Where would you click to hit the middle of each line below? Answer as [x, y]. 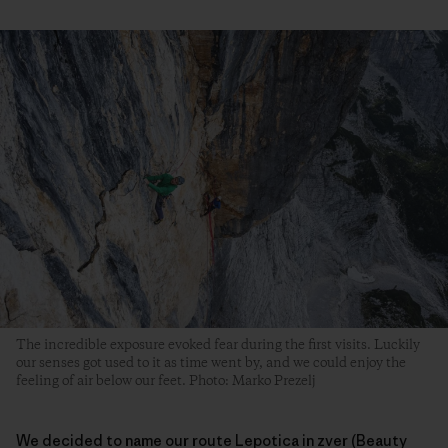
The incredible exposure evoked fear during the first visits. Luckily [218, 345]
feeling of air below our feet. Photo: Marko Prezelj [165, 381]
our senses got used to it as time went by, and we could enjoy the [211, 363]
